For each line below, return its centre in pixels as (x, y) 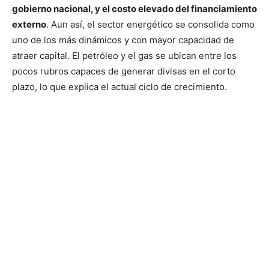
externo (29, 24)
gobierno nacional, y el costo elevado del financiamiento (134, 8)
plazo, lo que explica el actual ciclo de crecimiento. (119, 86)
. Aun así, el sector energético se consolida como (150, 24)
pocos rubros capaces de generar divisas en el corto (124, 71)
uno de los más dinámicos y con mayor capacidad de (123, 40)
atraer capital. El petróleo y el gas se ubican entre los (124, 55)
